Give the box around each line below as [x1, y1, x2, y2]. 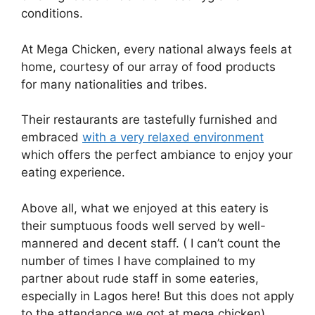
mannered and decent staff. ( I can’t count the [21, 236, 281, 250]
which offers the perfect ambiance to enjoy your [21, 148, 292, 162]
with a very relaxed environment [82, 130, 264, 144]
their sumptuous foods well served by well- [21, 218, 266, 233]
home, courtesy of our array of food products [21, 59, 276, 74]
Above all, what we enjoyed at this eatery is [21, 200, 269, 215]
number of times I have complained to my [21, 253, 255, 268]
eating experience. [21, 165, 129, 179]
